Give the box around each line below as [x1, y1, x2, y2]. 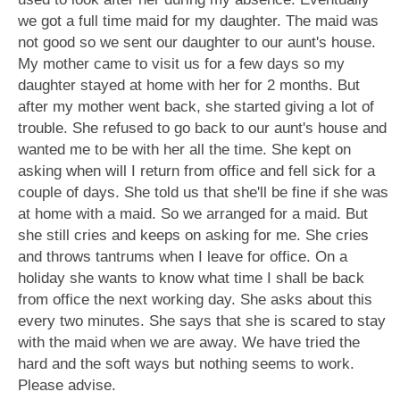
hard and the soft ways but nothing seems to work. [18, 355, 354, 372]
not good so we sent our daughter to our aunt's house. [18, 34, 376, 51]
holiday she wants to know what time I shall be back [18, 270, 364, 287]
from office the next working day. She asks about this [18, 291, 372, 308]
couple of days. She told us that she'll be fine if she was [18, 184, 388, 201]
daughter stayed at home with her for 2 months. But [18, 77, 360, 94]
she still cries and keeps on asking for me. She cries [18, 227, 369, 244]
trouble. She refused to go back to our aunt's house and [18, 120, 387, 137]
